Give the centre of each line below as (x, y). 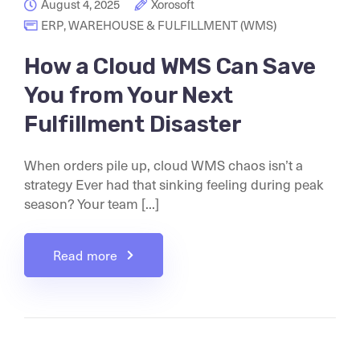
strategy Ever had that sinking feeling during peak (174, 184)
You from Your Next (129, 95)
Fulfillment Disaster (133, 124)
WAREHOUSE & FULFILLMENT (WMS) (172, 25)
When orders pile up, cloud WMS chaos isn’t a (164, 165)
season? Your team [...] (92, 203)
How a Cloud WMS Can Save (170, 66)
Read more (86, 255)
